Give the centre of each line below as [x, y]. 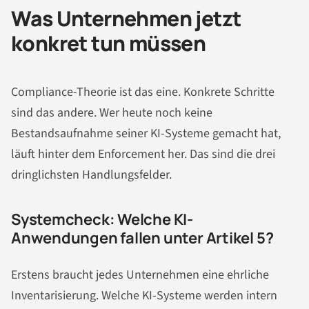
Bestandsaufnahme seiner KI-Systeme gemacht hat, [146, 133]
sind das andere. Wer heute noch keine [112, 112]
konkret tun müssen [109, 43]
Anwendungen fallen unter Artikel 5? [142, 238]
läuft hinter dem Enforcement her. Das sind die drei [143, 154]
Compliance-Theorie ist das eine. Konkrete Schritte [143, 92]
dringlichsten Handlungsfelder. [91, 175]
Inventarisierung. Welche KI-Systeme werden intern [144, 295]
